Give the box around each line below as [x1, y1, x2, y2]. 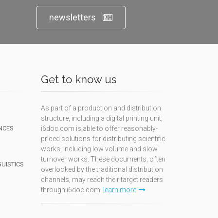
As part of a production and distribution [40, 104, 161, 112]
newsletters [49, 12, 96, 22]
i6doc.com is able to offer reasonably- [40, 125, 158, 132]
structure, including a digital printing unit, [40, 114, 163, 122]
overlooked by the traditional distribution [40, 165, 163, 173]
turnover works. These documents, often [40, 155, 165, 163]
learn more [103, 186, 136, 194]
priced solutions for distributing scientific [40, 135, 165, 143]
